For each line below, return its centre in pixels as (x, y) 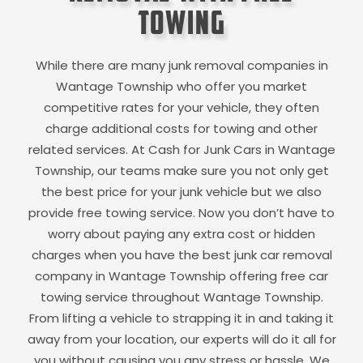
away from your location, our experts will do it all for (181, 340)
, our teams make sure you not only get (210, 171)
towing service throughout (122, 297)
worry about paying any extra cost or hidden (181, 234)
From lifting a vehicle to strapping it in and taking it (181, 318)
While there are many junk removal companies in (181, 66)
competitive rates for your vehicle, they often (181, 108)
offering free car (277, 276)
